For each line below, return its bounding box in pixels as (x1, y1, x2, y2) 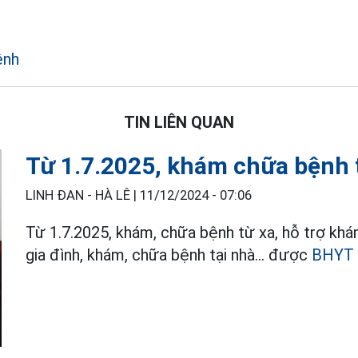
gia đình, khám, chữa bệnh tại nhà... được (26, 245, 312, 265)
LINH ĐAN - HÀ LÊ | (26, 188, 141, 203)
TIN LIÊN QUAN (124, 113, 234, 132)
